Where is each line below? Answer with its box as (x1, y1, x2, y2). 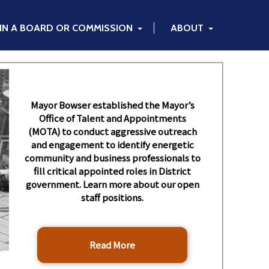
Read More (89, 238, 136, 252)
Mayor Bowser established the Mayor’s (30, 98, 195, 112)
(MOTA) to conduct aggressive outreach (28, 125, 197, 138)
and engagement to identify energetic (31, 138, 194, 151)
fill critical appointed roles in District (34, 165, 192, 178)
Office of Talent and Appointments (38, 112, 186, 125)
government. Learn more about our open (25, 178, 199, 191)
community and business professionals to (24, 151, 201, 165)
